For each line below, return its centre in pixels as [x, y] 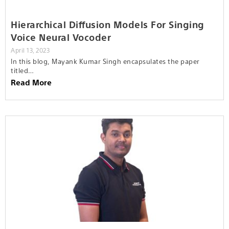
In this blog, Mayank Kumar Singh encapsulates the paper [105, 61]
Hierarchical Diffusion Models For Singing [108, 24]
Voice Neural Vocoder [61, 37]
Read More [31, 82]
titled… [22, 70]
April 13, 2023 [30, 50]
